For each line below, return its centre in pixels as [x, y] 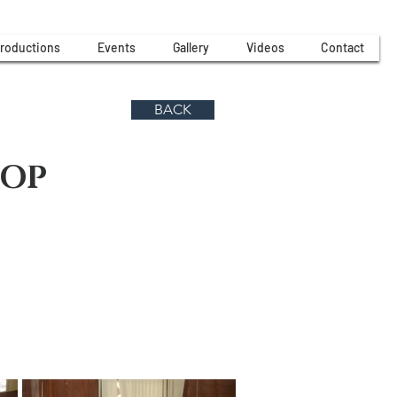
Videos [265, 47]
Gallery [191, 47]
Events [117, 47]
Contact [343, 47]
